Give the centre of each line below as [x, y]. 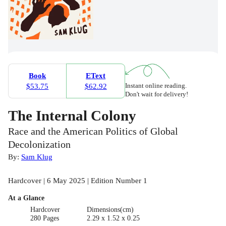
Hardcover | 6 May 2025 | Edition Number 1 [78, 180]
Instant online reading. [156, 85]
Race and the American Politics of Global [93, 131]
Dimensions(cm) [110, 209]
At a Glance [26, 198]
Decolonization [39, 144]
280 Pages [45, 218]
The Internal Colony [72, 115]
